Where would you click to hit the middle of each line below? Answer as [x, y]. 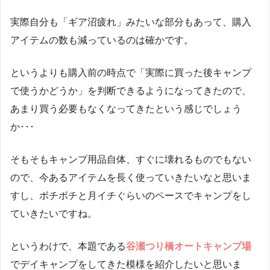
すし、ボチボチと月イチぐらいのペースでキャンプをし [131, 196]
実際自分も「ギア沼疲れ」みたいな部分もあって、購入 [131, 22]
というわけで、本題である [68, 246]
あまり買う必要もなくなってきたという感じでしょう [126, 109]
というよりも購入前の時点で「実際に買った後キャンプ [131, 73]
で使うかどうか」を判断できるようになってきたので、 [131, 91]
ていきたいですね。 [54, 214]
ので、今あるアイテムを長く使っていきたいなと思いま [131, 178]
